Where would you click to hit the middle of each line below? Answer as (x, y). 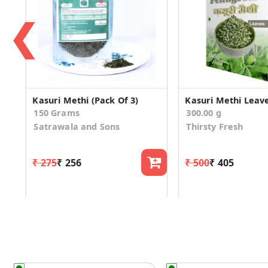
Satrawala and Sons (77, 127)
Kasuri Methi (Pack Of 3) (86, 100)
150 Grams (57, 113)
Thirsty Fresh (215, 127)
